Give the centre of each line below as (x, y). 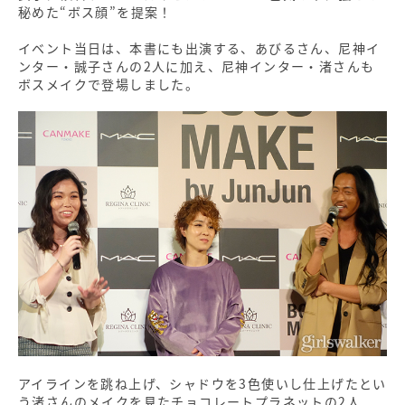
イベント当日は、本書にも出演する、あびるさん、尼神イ (199, 47)
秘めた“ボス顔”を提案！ (95, 11)
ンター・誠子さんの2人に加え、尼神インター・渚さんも (197, 66)
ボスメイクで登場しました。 (109, 84)
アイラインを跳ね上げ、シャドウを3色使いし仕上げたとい (202, 384)
